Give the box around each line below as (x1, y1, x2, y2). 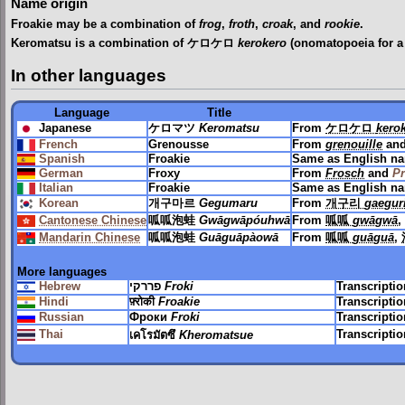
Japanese (35, 121, 91, 135)
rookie (325, 17, 360, 31)
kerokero (238, 37, 287, 51)
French (39, 137, 78, 151)
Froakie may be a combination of (11, 17, 199, 31)
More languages (17, 265, 107, 278)
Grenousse (148, 137, 209, 151)
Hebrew (39, 279, 80, 293)
